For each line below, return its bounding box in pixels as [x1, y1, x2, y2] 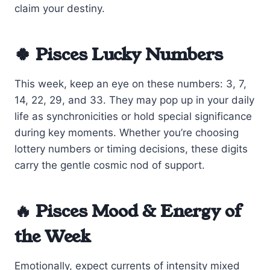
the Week [14, 224, 91, 248]
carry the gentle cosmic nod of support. [14, 159, 205, 171]
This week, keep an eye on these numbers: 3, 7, [14, 77, 246, 90]
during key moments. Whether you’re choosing [14, 126, 239, 139]
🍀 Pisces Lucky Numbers [14, 42, 223, 66]
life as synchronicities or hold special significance [14, 110, 252, 122]
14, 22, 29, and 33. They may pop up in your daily [14, 93, 254, 106]
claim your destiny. [14, 2, 105, 14]
